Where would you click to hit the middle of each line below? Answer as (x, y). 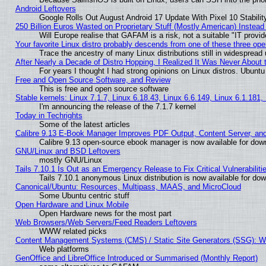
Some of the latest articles (84, 124)
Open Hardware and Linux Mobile (72, 204)
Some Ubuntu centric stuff (84, 195)
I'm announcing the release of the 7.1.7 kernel (117, 106)
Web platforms (64, 249)
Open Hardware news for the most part (105, 213)
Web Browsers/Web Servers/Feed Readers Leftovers (106, 222)
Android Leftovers (45, 8)
